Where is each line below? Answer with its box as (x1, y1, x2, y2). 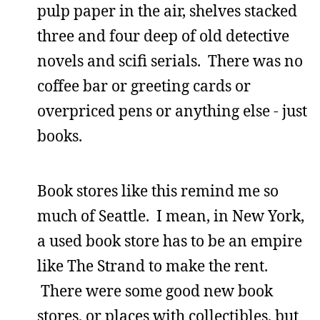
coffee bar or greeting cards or (37, 76, 251, 96)
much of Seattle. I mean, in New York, (37, 206, 304, 226)
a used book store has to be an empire (37, 231, 302, 251)
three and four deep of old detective (37, 26, 289, 46)
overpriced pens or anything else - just (37, 101, 307, 121)
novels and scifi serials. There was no (37, 51, 303, 71)
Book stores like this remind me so (37, 181, 279, 201)
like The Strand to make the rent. (37, 256, 268, 276)
